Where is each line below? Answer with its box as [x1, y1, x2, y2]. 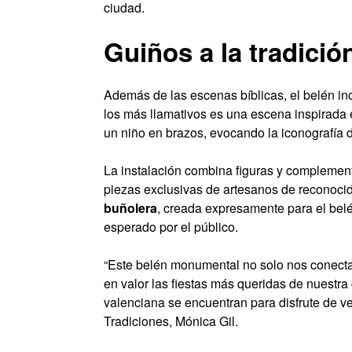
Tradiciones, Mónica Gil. [104, 312, 238, 331]
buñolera [104, 199, 157, 218]
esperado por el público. [104, 218, 238, 236]
